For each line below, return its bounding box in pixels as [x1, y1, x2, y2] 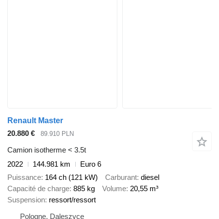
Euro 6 [80, 160, 101, 169]
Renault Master [7, 116, 63, 125]
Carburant [105, 173, 137, 181]
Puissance [7, 173, 41, 181]
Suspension [7, 195, 45, 204]
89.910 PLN [41, 130, 74, 137]
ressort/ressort [49, 195, 96, 204]
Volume [102, 184, 126, 193]
